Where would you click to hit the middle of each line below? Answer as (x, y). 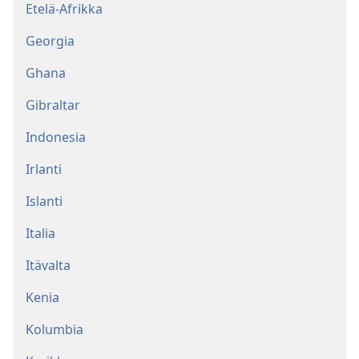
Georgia (50, 41)
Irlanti (44, 169)
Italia (40, 234)
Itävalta (48, 266)
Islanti (44, 202)
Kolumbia (54, 330)
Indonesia (56, 137)
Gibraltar (53, 105)
